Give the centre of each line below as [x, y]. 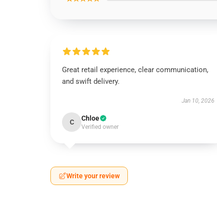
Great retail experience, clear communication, [135, 70]
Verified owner [100, 127]
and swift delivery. [91, 81]
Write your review [93, 176]
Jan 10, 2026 [198, 101]
